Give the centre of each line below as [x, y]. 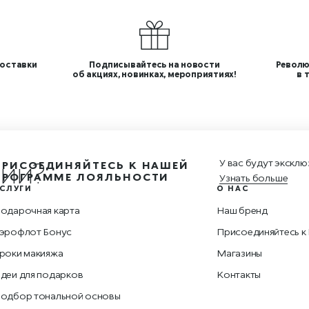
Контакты [239, 274]
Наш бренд [242, 210]
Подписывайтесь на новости [154, 64]
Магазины [239, 253]
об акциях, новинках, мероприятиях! [154, 74]
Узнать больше [254, 178]
